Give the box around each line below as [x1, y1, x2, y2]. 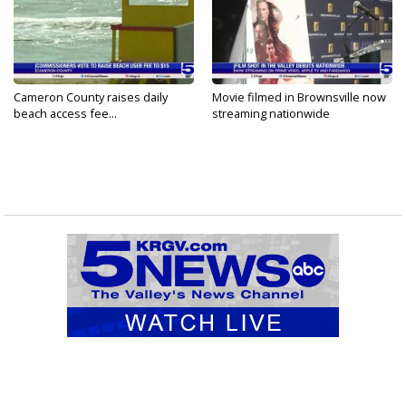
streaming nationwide [212, 105, 330, 121]
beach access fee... [14, 105, 117, 121]
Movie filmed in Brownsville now [212, 89, 386, 105]
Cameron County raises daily [14, 89, 168, 105]
